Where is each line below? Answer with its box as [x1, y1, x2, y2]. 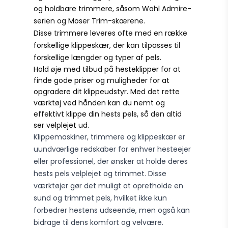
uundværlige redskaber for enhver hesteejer [34, 144, 191, 154]
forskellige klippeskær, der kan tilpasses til [34, 40, 181, 50]
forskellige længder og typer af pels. [34, 52, 164, 63]
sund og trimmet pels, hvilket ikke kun [34, 193, 167, 203]
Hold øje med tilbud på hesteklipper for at [34, 64, 181, 74]
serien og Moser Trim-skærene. [34, 16, 148, 26]
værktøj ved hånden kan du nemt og [34, 98, 165, 108]
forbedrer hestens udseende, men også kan [34, 205, 190, 215]
